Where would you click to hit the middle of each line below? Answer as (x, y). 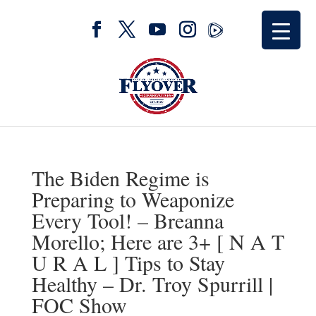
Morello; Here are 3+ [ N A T (158, 241)
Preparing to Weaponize (133, 199)
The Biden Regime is (120, 178)
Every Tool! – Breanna (127, 220)
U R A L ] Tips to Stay (128, 262)
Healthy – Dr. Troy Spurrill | (152, 284)
